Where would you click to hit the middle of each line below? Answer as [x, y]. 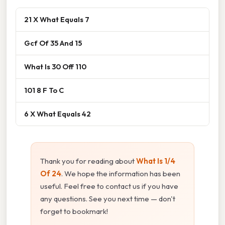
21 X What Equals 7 [57, 20]
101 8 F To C [44, 90]
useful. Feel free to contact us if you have [109, 186]
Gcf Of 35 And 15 [53, 43]
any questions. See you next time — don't [108, 199]
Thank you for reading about [88, 161]
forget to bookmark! [74, 211]
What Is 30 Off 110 [55, 67]
